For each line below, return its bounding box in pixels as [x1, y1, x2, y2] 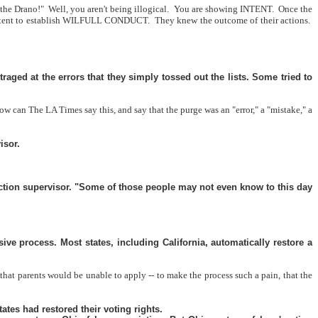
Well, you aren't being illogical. [48, 4, 170, 14]
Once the [278, 4, 313, 14]
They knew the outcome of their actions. [154, 15, 311, 26]
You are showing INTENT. [173, 4, 274, 14]
